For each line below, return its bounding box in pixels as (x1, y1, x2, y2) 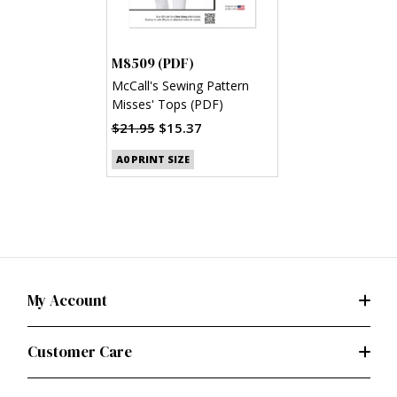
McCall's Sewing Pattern (111, 77, 249, 95)
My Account (27, 289, 107, 311)
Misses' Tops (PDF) (111, 96, 223, 113)
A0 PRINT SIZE (115, 152, 190, 166)
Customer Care (27, 340, 132, 362)
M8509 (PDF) (111, 53, 194, 74)
